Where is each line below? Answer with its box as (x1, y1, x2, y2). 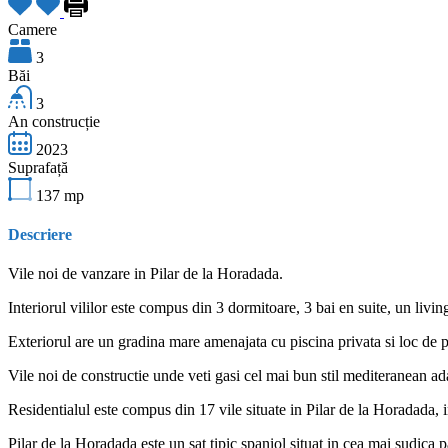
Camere (8, 20, 57, 38)
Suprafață (8, 158, 68, 176)
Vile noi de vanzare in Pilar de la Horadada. (8, 265, 283, 283)
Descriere (8, 226, 72, 244)
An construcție (8, 112, 100, 130)
